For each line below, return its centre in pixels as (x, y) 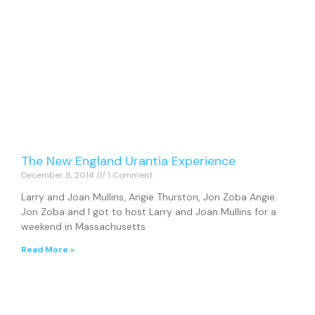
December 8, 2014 (59, 175)
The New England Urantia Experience (128, 161)
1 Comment (129, 175)
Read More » (48, 250)
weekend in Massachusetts (83, 227)
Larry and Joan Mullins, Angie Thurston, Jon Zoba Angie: (149, 197)
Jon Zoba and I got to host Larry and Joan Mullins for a (149, 212)
